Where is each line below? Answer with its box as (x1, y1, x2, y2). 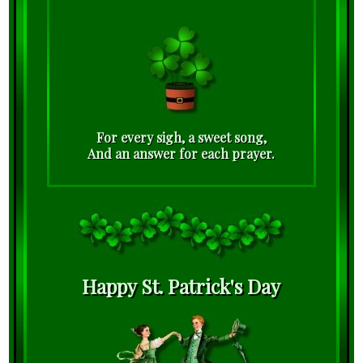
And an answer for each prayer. (88, 145, 275, 163)
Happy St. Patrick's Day (82, 273, 281, 300)
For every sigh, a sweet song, (96, 129, 267, 147)
